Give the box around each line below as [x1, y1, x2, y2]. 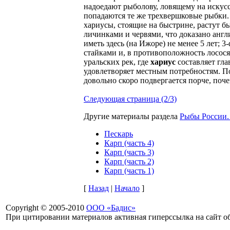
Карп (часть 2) [104, 157, 154, 166]
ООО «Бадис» [86, 203, 136, 212]
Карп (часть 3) [104, 147, 154, 157]
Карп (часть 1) [104, 166, 154, 175]
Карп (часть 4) [104, 138, 154, 147]
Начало [114, 183, 140, 193]
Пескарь [104, 129, 133, 138]
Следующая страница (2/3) [84, 94, 177, 103]
